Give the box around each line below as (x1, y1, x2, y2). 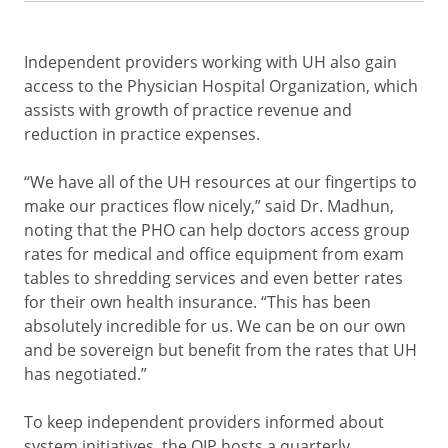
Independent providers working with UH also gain (24, 51, 397, 73)
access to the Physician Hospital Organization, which (24, 75, 418, 97)
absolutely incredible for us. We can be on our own (24, 315, 406, 337)
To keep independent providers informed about (24, 411, 384, 433)
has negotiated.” (24, 363, 147, 385)
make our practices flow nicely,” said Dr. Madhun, (24, 195, 394, 217)
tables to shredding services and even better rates (24, 267, 403, 289)
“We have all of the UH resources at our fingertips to (24, 171, 417, 193)
